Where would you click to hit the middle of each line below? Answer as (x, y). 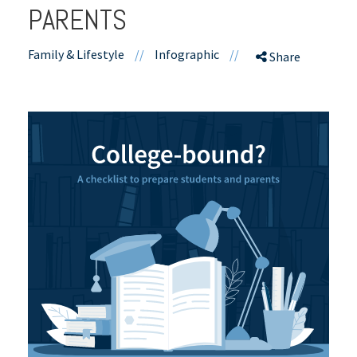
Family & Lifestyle (76, 54)
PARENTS (77, 20)
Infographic (187, 54)
